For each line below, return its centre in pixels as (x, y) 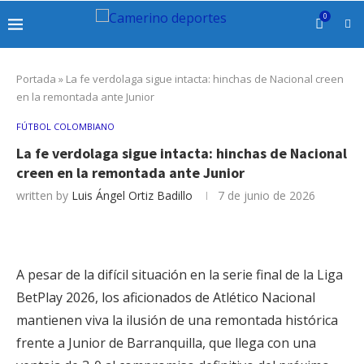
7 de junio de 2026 (266, 195)
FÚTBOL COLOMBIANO (65, 126)
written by (44, 195)
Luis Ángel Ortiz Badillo (132, 195)
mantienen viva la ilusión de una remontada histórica (177, 320)
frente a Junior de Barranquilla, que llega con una (166, 343)
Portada (36, 79)
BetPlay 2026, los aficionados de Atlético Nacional (166, 297)
